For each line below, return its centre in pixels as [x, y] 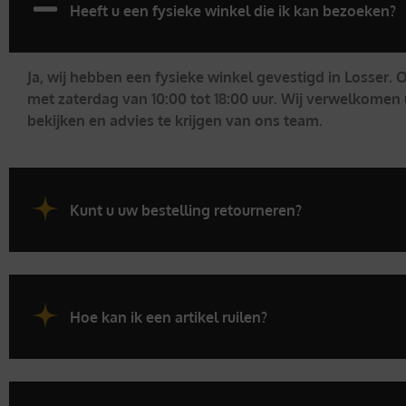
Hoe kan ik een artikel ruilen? [169, 317]
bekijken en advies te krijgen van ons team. [174, 121]
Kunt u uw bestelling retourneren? [186, 210]
